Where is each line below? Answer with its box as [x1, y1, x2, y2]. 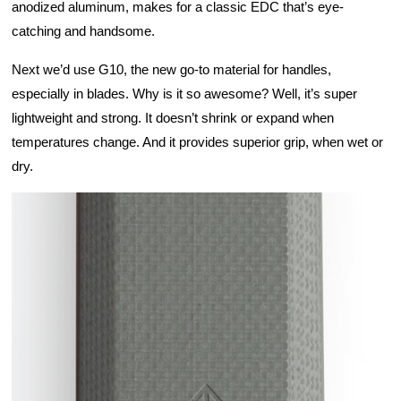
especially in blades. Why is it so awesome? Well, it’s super [12, 87, 357, 102]
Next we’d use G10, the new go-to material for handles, [12, 63, 331, 78]
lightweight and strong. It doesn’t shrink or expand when [12, 111, 334, 126]
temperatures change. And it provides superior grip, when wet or [12, 135, 383, 150]
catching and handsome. [12, 24, 155, 39]
